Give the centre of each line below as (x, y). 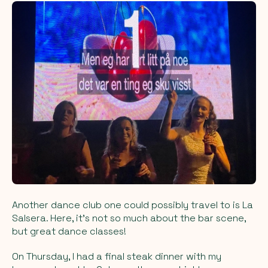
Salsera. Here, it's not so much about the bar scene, (129, 218)
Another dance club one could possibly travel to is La (133, 205)
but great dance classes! (69, 231)
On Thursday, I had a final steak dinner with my (117, 256)
